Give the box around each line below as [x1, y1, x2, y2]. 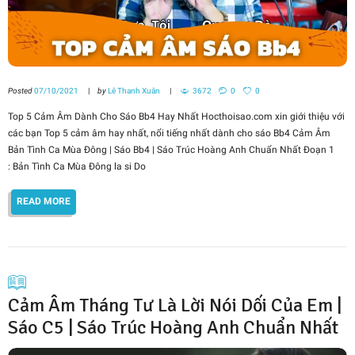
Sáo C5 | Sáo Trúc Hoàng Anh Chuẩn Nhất [8, 315, 338, 339]
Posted [8, 86, 34, 95]
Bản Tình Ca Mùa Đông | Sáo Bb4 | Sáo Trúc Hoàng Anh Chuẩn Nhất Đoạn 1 [8, 143, 334, 155]
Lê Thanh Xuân [107, 86, 160, 95]
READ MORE [17, 196, 71, 208]
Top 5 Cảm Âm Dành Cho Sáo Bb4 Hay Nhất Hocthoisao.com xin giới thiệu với [8, 110, 345, 122]
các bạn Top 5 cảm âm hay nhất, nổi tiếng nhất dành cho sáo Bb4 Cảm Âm [8, 127, 330, 139]
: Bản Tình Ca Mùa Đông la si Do [8, 160, 146, 172]
